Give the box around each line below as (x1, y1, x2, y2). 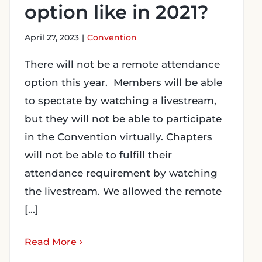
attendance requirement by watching (25, 167, 218, 179)
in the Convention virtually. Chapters (25, 131, 212, 143)
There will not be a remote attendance (25, 58, 220, 70)
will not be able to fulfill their (25, 149, 172, 161)
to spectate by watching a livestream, (25, 95, 216, 106)
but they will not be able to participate (25, 113, 222, 125)
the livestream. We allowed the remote (25, 185, 222, 197)
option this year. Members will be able (25, 77, 222, 88)
